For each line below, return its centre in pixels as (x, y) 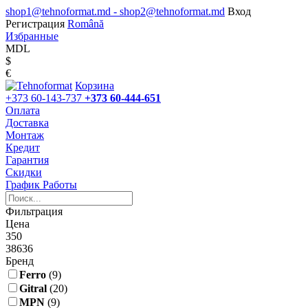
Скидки (24, 172)
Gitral (33, 288)
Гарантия (27, 160)
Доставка (27, 123)
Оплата (23, 110)
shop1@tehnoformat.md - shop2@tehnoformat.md (115, 11)
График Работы (41, 185)
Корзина (95, 86)
